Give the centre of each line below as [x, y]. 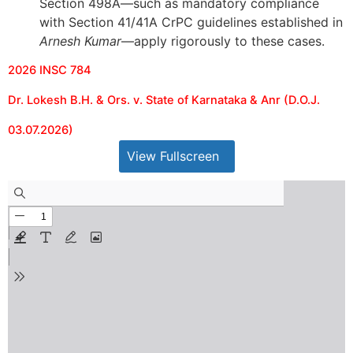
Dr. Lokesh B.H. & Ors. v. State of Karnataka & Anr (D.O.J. [164, 100]
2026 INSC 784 [50, 71]
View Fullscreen [173, 156]
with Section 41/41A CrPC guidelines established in [191, 22]
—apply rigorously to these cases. [223, 41]
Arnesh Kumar [80, 41]
